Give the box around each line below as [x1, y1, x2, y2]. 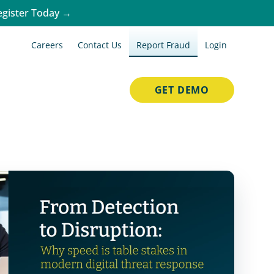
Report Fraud [136, 39, 190, 51]
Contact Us [78, 39, 122, 51]
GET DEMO [154, 83, 209, 97]
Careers [31, 39, 63, 51]
